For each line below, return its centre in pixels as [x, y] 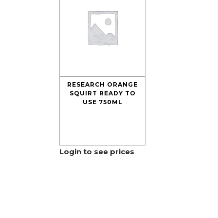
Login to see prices [97, 152]
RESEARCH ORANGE [103, 84]
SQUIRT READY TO [102, 93]
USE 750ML [102, 102]
